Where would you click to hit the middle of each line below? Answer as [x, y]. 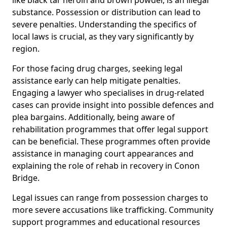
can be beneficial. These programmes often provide [111, 141]
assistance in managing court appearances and [103, 153]
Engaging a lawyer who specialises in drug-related [108, 92]
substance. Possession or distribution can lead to [106, 12]
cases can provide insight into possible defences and [113, 105]
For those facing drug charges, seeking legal [97, 68]
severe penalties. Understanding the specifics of [104, 24]
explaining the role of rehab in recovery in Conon [106, 165]
